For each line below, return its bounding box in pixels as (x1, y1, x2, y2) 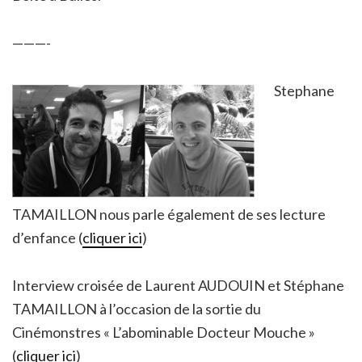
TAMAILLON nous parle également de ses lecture (12, 204, 326, 223)
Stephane (274, 81, 335, 99)
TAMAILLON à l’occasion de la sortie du (12, 299, 261, 318)
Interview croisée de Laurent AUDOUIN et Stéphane (12, 276, 344, 294)
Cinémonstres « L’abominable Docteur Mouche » (12, 322, 315, 341)
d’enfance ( (12, 228, 82, 246)
